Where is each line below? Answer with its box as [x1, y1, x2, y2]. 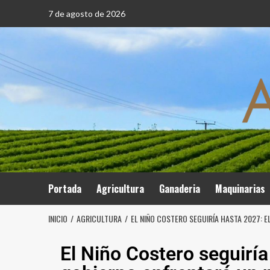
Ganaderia [159, 181, 200, 196]
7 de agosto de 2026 [48, 8, 125, 19]
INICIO [48, 212, 67, 225]
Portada [48, 181, 81, 196]
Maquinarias [215, 181, 265, 196]
